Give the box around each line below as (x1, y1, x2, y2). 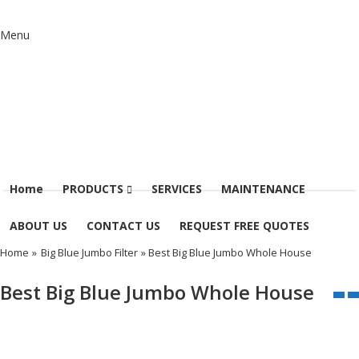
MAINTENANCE (221, 180, 305, 196)
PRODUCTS (63, 180, 127, 196)
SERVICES (151, 180, 202, 196)
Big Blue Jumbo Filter (40, 244, 138, 260)
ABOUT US (10, 217, 67, 233)
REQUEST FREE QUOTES (179, 217, 309, 233)
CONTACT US (87, 217, 160, 233)
